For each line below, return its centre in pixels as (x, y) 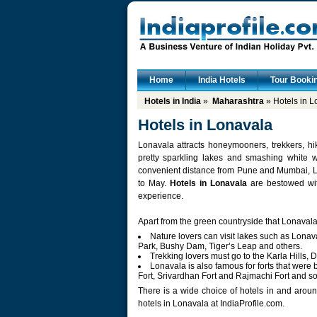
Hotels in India (172, 101)
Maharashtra (238, 101)
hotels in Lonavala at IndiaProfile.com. (211, 304)
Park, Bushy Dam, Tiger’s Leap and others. (220, 246)
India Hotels (221, 80)
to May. (154, 183)
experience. (160, 196)
